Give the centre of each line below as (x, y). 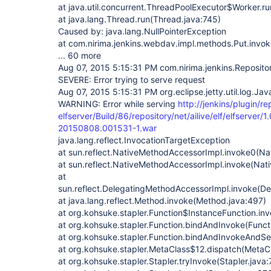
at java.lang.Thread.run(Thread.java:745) (139, 19)
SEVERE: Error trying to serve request (132, 80)
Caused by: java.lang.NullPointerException (142, 31)
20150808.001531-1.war (107, 128)
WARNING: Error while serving (118, 104)
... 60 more (80, 55)
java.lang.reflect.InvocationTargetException (144, 140)
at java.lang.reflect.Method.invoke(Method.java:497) (162, 201)
